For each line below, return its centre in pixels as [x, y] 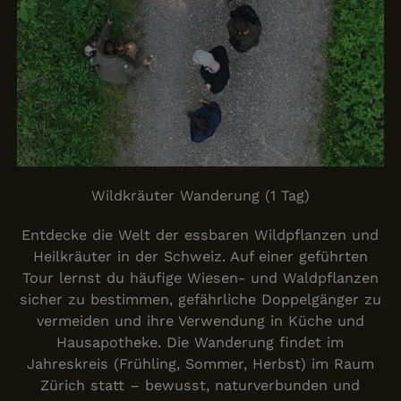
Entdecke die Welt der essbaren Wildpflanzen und [200, 235]
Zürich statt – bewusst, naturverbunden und [200, 386]
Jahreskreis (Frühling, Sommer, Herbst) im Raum [200, 364]
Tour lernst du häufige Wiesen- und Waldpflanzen [200, 278]
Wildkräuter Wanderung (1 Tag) [200, 195]
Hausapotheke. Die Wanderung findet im [200, 343]
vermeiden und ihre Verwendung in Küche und [200, 321]
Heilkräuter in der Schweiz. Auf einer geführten [200, 257]
